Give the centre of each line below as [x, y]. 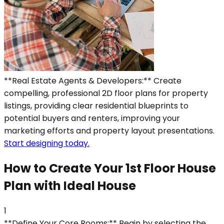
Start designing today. [47, 143]
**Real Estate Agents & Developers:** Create [93, 80]
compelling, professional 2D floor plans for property [106, 93]
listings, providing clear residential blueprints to [96, 105]
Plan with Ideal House [70, 185]
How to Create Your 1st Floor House [110, 168]
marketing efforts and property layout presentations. [109, 130]
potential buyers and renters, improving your [92, 118]
